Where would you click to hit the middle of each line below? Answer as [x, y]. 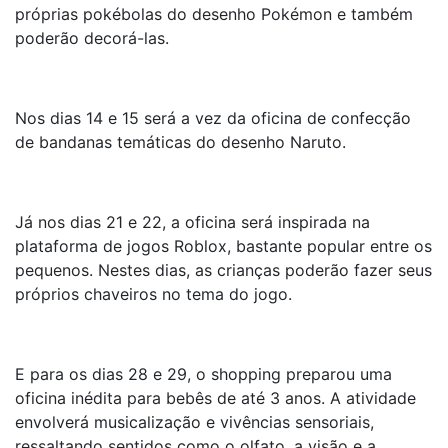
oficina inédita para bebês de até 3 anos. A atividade [215, 398]
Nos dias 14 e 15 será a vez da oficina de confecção [213, 118]
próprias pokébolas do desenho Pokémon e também [214, 14]
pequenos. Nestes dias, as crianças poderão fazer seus [223, 270]
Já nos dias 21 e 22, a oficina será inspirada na [192, 222]
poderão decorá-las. [92, 38]
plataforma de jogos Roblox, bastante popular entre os [223, 246]
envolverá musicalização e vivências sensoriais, [194, 422]
